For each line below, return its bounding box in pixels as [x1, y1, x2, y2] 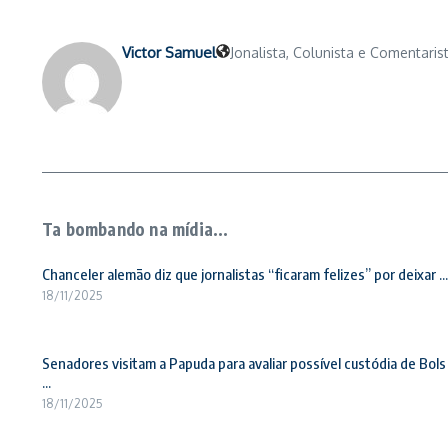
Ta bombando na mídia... [42, 218, 229, 240]
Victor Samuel [122, 43, 216, 62]
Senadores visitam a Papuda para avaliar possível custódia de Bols [42, 354, 446, 372]
